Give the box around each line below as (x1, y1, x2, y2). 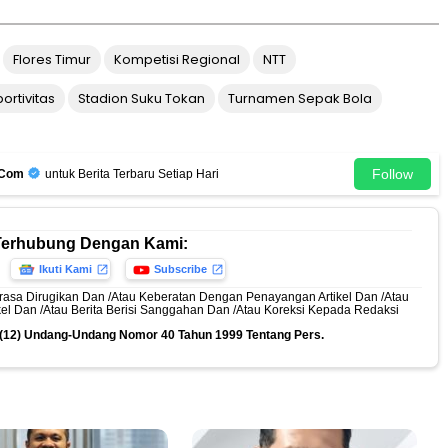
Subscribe (153, 263, 207, 276)
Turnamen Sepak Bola (228, 89, 372, 109)
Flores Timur (13, 50, 91, 70)
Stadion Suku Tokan (78, 89, 205, 109)
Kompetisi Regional (114, 50, 240, 70)
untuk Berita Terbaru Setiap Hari (42, 166, 219, 181)
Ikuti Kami (38, 263, 92, 276)
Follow (372, 166, 413, 183)
